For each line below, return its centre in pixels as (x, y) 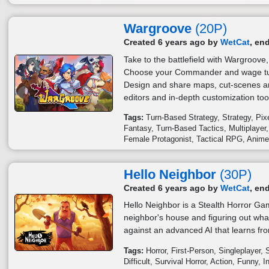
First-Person (193, 251)
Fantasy (138, 129)
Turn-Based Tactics (190, 129)
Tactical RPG (220, 140)
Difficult (137, 261)
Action (222, 261)
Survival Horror (181, 261)
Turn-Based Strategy (182, 118)
